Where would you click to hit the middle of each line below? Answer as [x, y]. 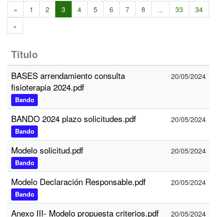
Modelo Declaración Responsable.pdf [78, 181]
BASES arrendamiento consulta [68, 75]
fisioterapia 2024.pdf [48, 87]
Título [24, 54]
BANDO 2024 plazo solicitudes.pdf [74, 118]
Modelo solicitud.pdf [47, 150]
